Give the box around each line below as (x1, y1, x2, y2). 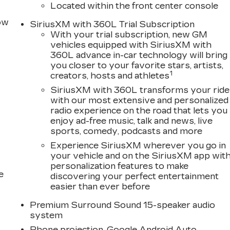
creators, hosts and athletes (50, 70, 170, 81)
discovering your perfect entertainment (50, 171, 219, 181)
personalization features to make (50, 161, 189, 171)
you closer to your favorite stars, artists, (50, 60, 224, 70)
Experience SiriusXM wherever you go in (50, 140, 226, 150)
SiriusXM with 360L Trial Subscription (30, 19, 195, 29)
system (30, 210, 63, 220)
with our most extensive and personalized (50, 95, 229, 105)
